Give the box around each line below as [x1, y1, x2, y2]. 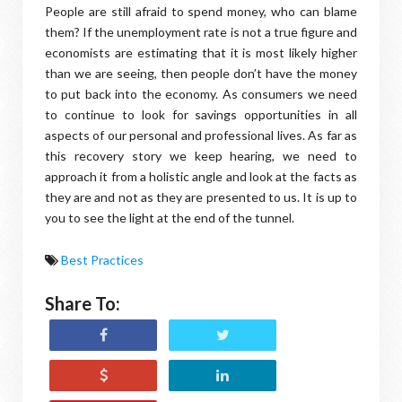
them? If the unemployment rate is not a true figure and [45, 24, 357, 39]
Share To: [45, 293, 120, 314]
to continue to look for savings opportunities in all [45, 107, 357, 122]
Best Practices [61, 252, 144, 267]
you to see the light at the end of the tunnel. [45, 210, 294, 225]
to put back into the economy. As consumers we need [45, 86, 357, 101]
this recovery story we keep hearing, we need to [45, 148, 357, 163]
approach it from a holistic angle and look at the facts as [45, 169, 357, 184]
